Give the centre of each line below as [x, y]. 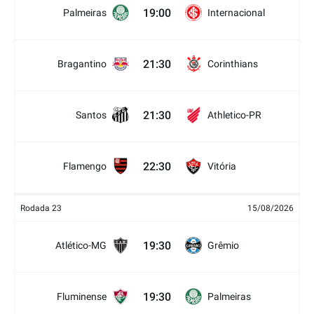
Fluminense [82, 297]
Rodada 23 [41, 209]
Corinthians [233, 64]
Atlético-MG [81, 246]
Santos [91, 115]
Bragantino [82, 64]
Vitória [222, 166]
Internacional [236, 13]
